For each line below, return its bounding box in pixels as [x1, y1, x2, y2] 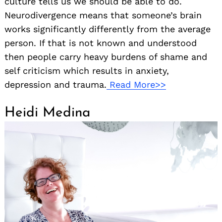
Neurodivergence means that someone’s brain [4, 10, 202, 21]
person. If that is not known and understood [4, 38, 197, 49]
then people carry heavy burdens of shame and [4, 52, 207, 62]
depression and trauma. [4, 79, 107, 90]
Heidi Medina [4, 106, 90, 120]
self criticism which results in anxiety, [4, 65, 169, 76]
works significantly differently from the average [4, 24, 211, 35]
